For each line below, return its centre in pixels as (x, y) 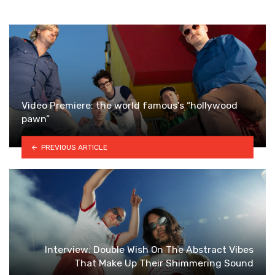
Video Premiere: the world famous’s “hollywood (130, 106)
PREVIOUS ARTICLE (74, 147)
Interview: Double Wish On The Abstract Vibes (149, 250)
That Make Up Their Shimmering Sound (164, 263)
